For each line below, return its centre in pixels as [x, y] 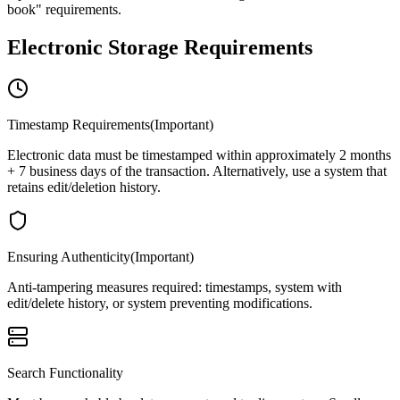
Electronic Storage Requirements [160, 48]
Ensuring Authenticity [69, 257]
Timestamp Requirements [79, 125]
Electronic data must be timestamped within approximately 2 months [199, 155]
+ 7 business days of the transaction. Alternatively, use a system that [197, 171]
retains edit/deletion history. [84, 187]
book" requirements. [64, 10]
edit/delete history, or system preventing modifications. [160, 304]
